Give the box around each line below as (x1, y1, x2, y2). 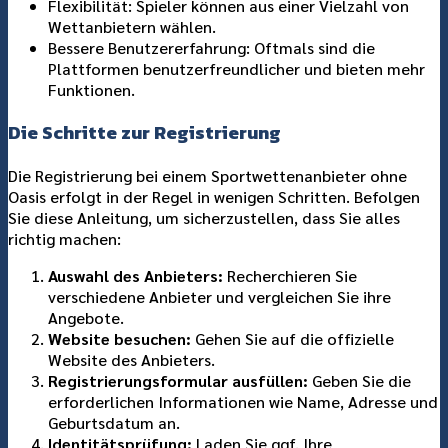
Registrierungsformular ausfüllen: (48, 370, 308, 391)
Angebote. (48, 307, 124, 328)
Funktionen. (48, 78, 135, 100)
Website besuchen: (48, 328, 191, 349)
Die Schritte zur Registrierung (8, 118, 281, 147)
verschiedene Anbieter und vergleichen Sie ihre (48, 286, 391, 307)
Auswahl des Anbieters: (48, 265, 223, 286)
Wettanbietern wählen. (48, 15, 216, 37)
